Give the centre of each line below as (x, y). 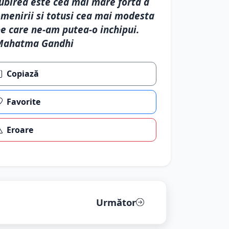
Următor (116, 202)
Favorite (24, 102)
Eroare (20, 130)
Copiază (23, 74)
